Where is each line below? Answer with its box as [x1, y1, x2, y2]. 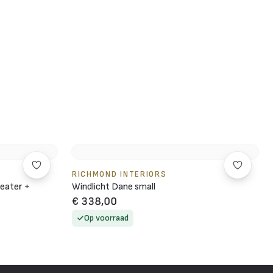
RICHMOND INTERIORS [72, 169, 167, 179]
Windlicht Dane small [72, 180, 155, 193]
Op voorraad [84, 212, 129, 223]
